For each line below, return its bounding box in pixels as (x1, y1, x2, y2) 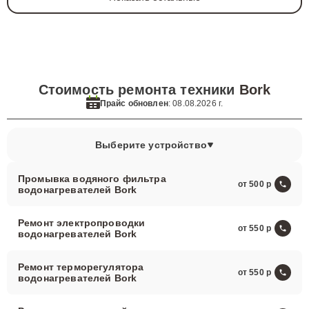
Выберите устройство (95, 139, 207, 150)
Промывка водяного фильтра (18, 173, 166, 184)
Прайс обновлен (99, 98, 168, 108)
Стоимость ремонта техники (38, 82, 239, 97)
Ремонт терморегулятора (18, 261, 144, 272)
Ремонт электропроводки (18, 217, 146, 228)
